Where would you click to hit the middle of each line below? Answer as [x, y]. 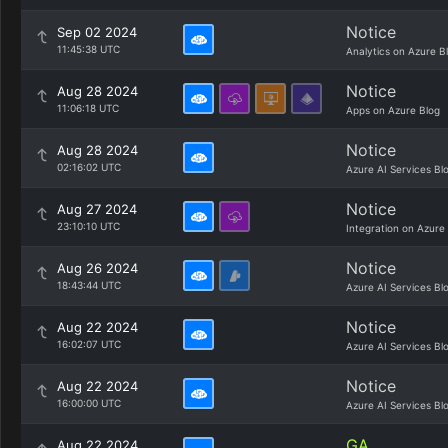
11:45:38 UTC [88, 49]
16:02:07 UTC [89, 344]
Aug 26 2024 [97, 268]
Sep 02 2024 [97, 32]
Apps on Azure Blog [393, 110]
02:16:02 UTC [89, 167]
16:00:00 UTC [89, 403]
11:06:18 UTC [88, 108]
